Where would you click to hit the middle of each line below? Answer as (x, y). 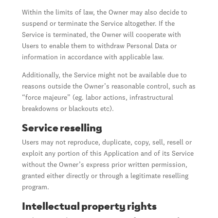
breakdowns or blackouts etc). (68, 109)
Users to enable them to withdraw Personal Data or (99, 46)
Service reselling (62, 127)
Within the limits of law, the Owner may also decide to (104, 13)
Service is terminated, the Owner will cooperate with (101, 35)
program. (35, 187)
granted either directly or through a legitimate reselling (105, 176)
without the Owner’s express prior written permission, (104, 165)
